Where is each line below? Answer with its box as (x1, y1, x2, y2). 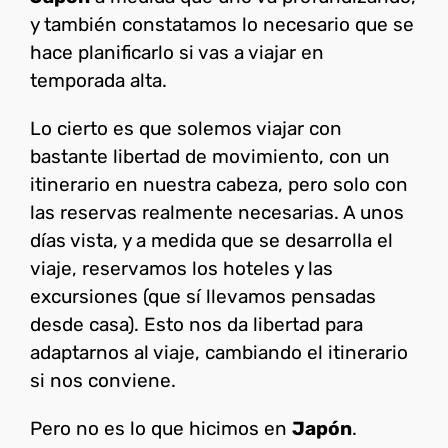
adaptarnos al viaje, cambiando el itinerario (30, 341, 408, 365)
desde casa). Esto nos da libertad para (30, 313, 363, 337)
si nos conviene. (30, 369, 176, 393)
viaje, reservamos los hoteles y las (30, 257, 333, 281)
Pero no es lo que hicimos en (30, 417, 292, 441)
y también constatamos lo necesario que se (30, 13, 414, 37)
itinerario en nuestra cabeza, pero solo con (30, 173, 408, 197)
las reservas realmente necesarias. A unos (30, 201, 404, 225)
